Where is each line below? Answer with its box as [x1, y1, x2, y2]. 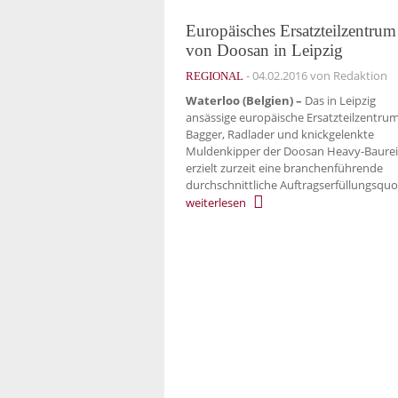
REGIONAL [186, 68, 243, 83]
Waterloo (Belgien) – [186, 92, 302, 109]
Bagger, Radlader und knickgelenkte [186, 126, 374, 143]
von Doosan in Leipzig [186, 40, 343, 60]
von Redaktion [307, 67, 387, 84]
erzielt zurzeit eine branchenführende [186, 160, 383, 177]
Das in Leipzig [302, 92, 376, 109]
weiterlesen [186, 195, 246, 211]
